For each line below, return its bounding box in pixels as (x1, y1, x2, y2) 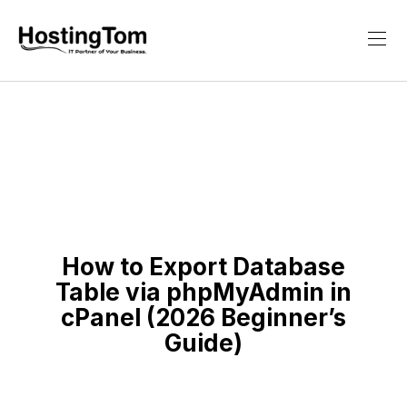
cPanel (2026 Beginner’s (61, 303, 346, 332)
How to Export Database (62, 253, 345, 281)
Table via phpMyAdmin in (55, 278, 352, 306)
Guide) (164, 329, 243, 357)
